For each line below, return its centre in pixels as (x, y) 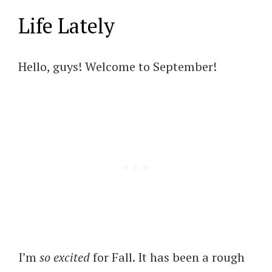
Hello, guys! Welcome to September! (117, 66)
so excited (66, 257)
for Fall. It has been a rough (169, 257)
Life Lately (66, 25)
